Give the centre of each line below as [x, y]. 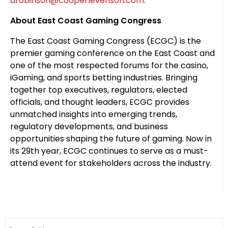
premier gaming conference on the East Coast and [112, 53]
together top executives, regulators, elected [99, 90]
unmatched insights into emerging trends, [94, 114]
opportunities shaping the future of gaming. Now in [111, 139]
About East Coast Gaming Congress [86, 21]
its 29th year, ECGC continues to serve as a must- [109, 151]
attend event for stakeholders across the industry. [111, 163]
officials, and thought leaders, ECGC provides [100, 102]
